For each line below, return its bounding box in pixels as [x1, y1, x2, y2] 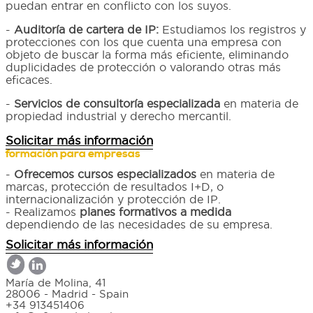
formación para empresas [6, 146, 140, 161]
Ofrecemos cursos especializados [14, 167, 196, 180]
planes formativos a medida [80, 205, 231, 218]
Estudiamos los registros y [159, 22, 306, 36]
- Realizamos [6, 205, 80, 218]
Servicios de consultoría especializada [14, 96, 220, 110]
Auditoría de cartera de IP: [14, 22, 159, 36]
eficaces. [6, 73, 52, 86]
